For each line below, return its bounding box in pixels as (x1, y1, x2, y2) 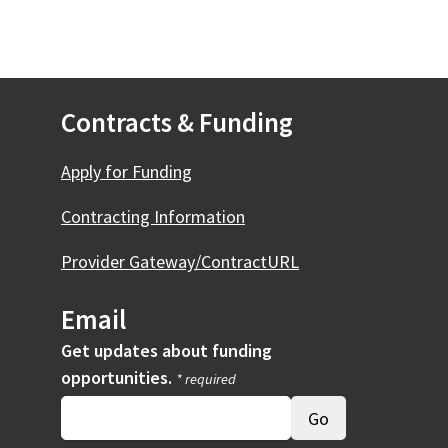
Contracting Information (61, 205, 245, 228)
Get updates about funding (61, 339, 272, 362)
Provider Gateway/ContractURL (61, 250, 299, 273)
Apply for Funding (61, 160, 192, 183)
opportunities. (61, 366, 176, 389)
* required (176, 370, 236, 388)
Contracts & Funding (61, 105, 293, 139)
